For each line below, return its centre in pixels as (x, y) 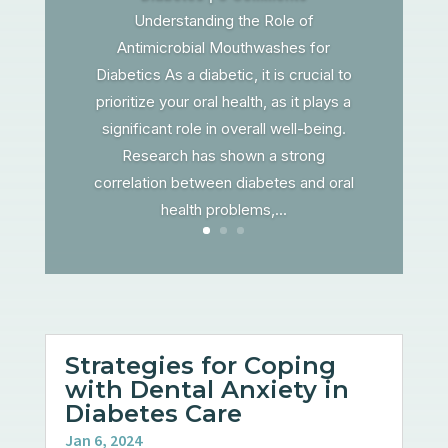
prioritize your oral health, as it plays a (224, 101)
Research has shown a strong (224, 155)
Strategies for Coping (200, 365)
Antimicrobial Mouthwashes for (224, 47)
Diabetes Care (153, 413)
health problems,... (223, 209)
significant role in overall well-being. (223, 128)
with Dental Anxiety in (206, 389)
